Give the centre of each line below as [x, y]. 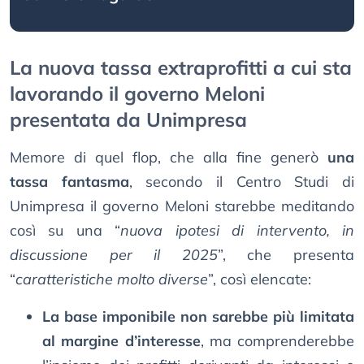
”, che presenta [286, 255]
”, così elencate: [260, 279]
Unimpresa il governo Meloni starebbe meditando [182, 206]
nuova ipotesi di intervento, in [238, 231]
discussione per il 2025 [114, 255]
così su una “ [65, 231]
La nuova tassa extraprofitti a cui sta [181, 68]
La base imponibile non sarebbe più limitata [198, 317]
